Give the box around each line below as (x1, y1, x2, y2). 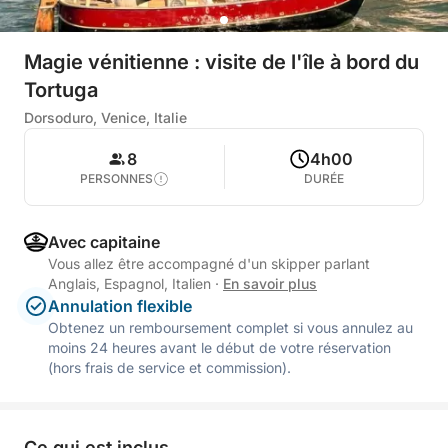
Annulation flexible (48, 296, 192, 316)
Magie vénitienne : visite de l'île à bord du (24, 50, 419, 74)
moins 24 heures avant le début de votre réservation (48, 339, 391, 356)
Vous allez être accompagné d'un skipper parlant (48, 255, 370, 272)
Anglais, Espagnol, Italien (48, 275, 215, 292)
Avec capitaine (48, 232, 160, 252)
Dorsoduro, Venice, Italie (24, 109, 187, 126)
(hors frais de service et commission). (48, 359, 291, 376)
